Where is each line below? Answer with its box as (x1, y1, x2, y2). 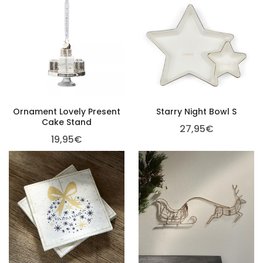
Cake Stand (42, 116, 92, 128)
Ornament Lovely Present (13, 105, 120, 117)
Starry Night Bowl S (156, 105, 237, 117)
